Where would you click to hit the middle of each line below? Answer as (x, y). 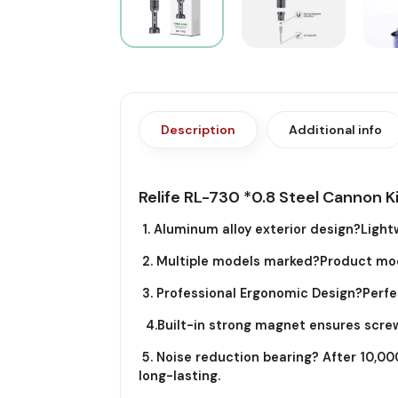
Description (198, 129)
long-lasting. (179, 375)
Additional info (335, 129)
